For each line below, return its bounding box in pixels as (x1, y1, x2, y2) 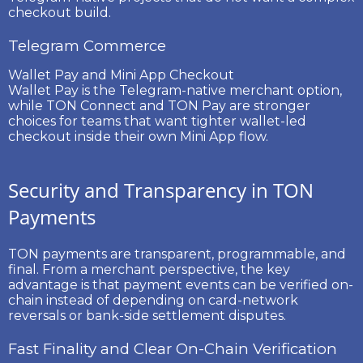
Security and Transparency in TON (8, 176, 314, 203)
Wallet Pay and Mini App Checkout (8, 66, 234, 83)
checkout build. (8, 4, 111, 20)
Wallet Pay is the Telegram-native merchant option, (8, 82, 342, 98)
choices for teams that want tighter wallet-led (8, 113, 306, 129)
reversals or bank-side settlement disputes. (8, 307, 286, 323)
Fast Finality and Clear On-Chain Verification (8, 339, 337, 358)
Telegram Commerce (8, 36, 166, 55)
